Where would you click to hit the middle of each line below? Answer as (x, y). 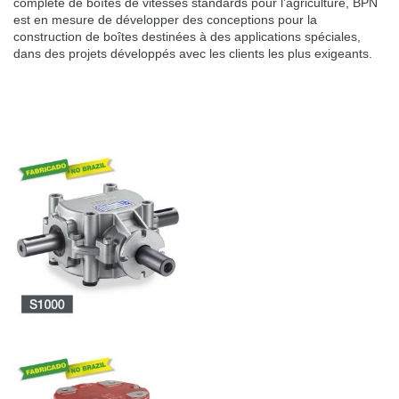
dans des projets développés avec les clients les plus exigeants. (193, 54)
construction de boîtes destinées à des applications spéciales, (187, 37)
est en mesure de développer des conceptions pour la (165, 20)
